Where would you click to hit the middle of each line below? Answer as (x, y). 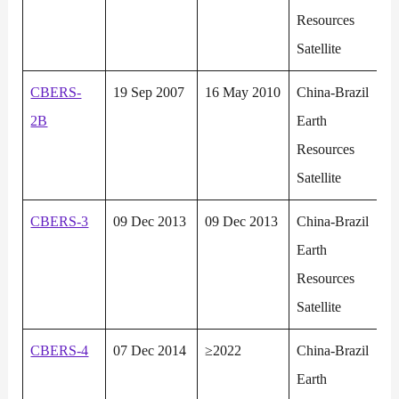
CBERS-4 (60, 351)
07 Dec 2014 (150, 351)
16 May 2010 (243, 93)
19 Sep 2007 (149, 93)
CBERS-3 (60, 222)
